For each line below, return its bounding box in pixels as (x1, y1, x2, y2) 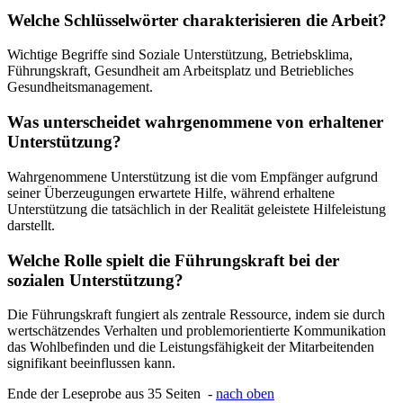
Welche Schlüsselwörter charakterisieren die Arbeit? (7, 10, 387, 30)
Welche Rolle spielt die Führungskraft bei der (7, 250, 339, 270)
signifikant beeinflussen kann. (7, 355, 175, 372)
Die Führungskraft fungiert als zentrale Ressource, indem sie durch (7, 307, 385, 323)
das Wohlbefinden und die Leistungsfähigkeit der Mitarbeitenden (7, 339, 374, 355)
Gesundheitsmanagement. (7, 79, 153, 95)
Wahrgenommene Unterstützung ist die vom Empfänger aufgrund (7, 168, 378, 184)
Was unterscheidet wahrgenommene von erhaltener (7, 112, 383, 132)
